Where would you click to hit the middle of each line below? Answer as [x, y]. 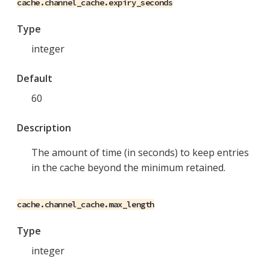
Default [35, 79]
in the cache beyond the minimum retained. [128, 168]
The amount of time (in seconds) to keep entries [140, 153]
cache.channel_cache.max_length [86, 205]
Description [44, 128]
